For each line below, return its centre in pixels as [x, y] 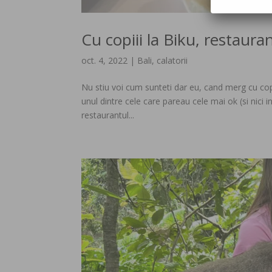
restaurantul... [108, 115]
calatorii [172, 60]
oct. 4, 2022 [105, 60]
